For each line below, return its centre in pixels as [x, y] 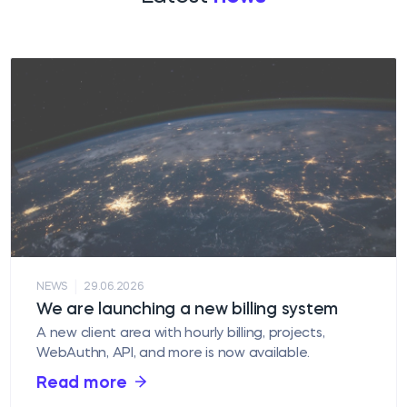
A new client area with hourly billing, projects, [181, 334]
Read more [82, 384]
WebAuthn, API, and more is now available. [174, 354]
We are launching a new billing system [188, 310]
